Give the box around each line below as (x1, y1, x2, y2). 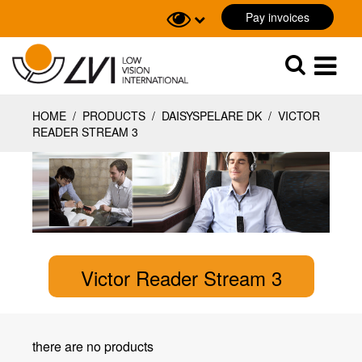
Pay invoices (246, 9, 309, 25)
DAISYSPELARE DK (158, 107, 265, 124)
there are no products (32, 337, 154, 356)
